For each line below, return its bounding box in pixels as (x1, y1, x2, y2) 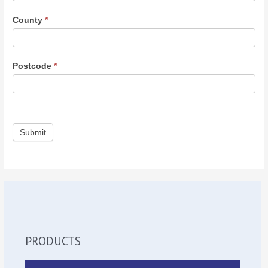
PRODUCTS (25, 234, 81, 249)
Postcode (13, 61, 54, 71)
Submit (20, 127, 47, 138)
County (13, 15, 45, 25)
